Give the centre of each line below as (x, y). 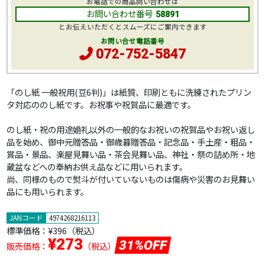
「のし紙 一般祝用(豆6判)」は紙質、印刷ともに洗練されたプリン (129, 92)
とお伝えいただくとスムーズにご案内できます (132, 27)
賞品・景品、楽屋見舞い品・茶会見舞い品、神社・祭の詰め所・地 (130, 154)
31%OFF (143, 245)
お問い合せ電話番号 (132, 41)
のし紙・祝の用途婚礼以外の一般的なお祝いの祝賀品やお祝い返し (130, 130)
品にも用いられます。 (47, 192)
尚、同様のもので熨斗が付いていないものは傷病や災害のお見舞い (130, 179)
